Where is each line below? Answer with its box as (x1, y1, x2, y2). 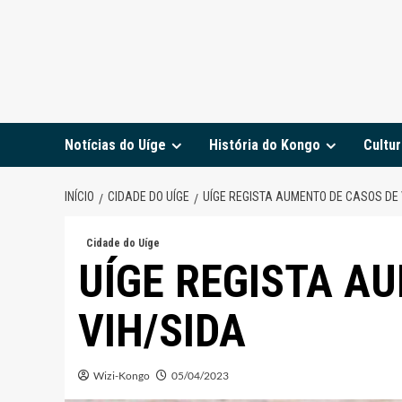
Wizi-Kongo (93, 368, 150, 382)
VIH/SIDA (78, 304, 246, 357)
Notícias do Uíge (65, 135, 166, 153)
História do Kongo (209, 135, 320, 153)
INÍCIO (65, 188, 94, 204)
